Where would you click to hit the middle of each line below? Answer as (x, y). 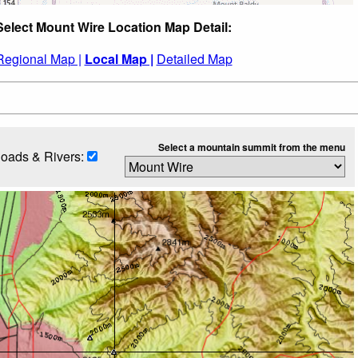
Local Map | (119, 58)
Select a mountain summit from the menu (251, 147)
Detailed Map (194, 58)
